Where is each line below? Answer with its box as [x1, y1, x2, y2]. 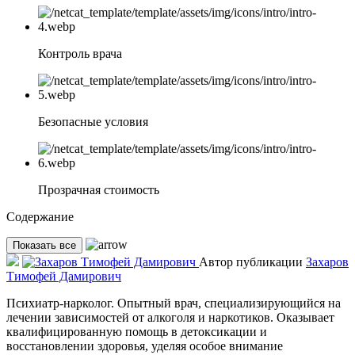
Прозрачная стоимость [38, 183, 159, 197]
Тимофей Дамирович [6, 269, 121, 284]
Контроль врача [38, 47, 122, 61]
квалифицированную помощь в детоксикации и [6, 325, 267, 339]
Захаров [306, 255, 349, 269]
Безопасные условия [38, 115, 148, 129]
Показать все [13, 239, 76, 252]
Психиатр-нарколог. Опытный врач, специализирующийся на [6, 296, 341, 311]
